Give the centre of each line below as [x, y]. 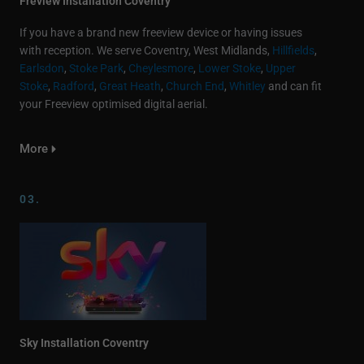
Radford [74, 87]
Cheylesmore [161, 69]
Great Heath [130, 87]
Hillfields [293, 51]
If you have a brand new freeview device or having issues [161, 33]
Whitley [247, 87]
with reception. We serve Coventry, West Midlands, [146, 51]
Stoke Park [96, 69]
